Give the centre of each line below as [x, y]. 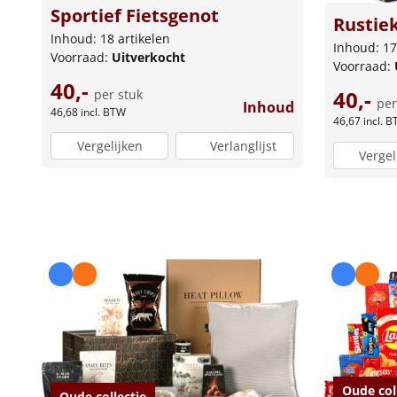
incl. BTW [103, 112]
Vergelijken [109, 146]
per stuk [118, 94]
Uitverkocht [148, 57]
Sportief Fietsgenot [135, 15]
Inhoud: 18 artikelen [110, 38]
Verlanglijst [244, 146]
